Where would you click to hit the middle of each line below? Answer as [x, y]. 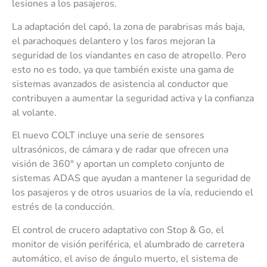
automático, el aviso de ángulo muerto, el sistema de [125, 258]
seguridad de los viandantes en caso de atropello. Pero [129, 55]
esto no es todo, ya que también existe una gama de [123, 69]
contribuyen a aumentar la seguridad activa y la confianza [133, 98]
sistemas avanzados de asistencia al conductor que [120, 84]
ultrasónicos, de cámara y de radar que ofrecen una [120, 150]
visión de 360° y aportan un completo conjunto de [118, 164]
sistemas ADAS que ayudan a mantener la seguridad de [131, 178]
